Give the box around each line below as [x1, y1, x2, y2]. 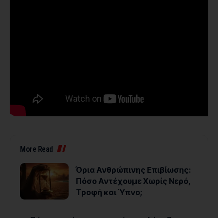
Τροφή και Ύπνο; [76, 187, 143, 197]
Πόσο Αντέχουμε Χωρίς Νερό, [76, 176, 191, 186]
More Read [20, 145, 53, 154]
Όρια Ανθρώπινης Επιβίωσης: [76, 165, 191, 175]
